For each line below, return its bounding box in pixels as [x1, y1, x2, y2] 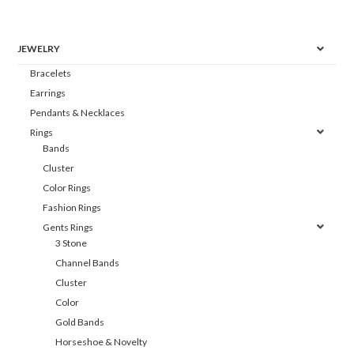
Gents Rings [43, 220, 94, 233]
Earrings [30, 86, 66, 99]
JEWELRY [17, 42, 61, 55]
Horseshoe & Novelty [55, 335, 148, 348]
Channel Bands [55, 256, 120, 269]
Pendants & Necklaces [30, 106, 126, 119]
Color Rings [43, 181, 92, 194]
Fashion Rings [43, 201, 102, 213]
